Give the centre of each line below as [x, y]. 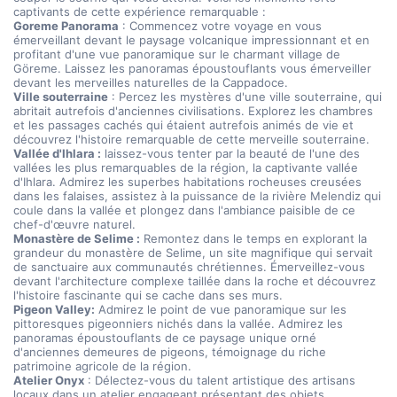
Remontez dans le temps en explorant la [253, 238]
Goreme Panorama [66, 26]
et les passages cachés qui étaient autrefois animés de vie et [183, 125]
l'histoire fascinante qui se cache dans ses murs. [148, 295]
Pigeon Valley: [54, 309]
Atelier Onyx [49, 380]
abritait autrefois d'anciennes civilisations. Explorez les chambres [193, 111]
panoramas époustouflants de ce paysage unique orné [165, 338]
